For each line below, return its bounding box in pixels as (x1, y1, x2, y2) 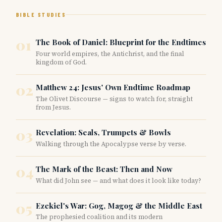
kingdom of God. (36, 58, 87, 67)
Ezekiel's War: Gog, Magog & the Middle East (36, 200, 202, 211)
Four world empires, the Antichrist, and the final (36, 50, 184, 58)
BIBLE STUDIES (16, 11, 66, 18)
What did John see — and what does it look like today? (36, 176, 201, 185)
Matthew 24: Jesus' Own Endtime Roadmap (36, 82, 190, 93)
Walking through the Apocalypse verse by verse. (36, 139, 186, 148)
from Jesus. (36, 103, 71, 111)
